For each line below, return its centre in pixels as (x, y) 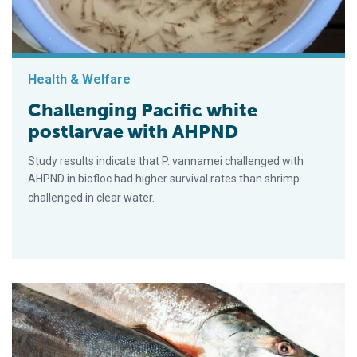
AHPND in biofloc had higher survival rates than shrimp (164, 178)
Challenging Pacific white (143, 110)
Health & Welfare (79, 79)
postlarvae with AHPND (133, 131)
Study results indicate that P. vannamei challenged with (166, 161)
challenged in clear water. (91, 197)
